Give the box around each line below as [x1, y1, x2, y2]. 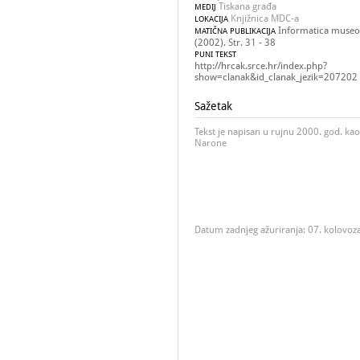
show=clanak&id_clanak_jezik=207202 [194, 72, 358, 83]
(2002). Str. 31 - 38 [194, 37, 276, 48]
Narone [194, 137, 227, 149]
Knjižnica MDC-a [228, 13, 299, 24]
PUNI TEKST [194, 50, 236, 59]
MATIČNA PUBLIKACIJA [194, 27, 276, 35]
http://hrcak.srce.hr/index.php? [194, 60, 327, 72]
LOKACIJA [194, 14, 228, 23]
